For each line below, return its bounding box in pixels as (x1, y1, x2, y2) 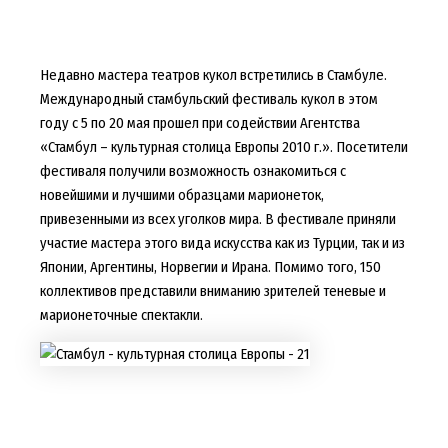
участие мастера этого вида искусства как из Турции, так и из (39, 234, 405, 253)
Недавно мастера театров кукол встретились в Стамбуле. (39, 66, 387, 85)
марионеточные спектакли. (39, 306, 203, 325)
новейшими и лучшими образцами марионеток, (39, 186, 324, 205)
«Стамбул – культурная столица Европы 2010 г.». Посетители (39, 138, 408, 157)
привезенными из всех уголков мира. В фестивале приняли (39, 210, 396, 229)
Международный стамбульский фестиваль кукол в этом (39, 90, 378, 109)
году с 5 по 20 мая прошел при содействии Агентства (39, 114, 360, 133)
